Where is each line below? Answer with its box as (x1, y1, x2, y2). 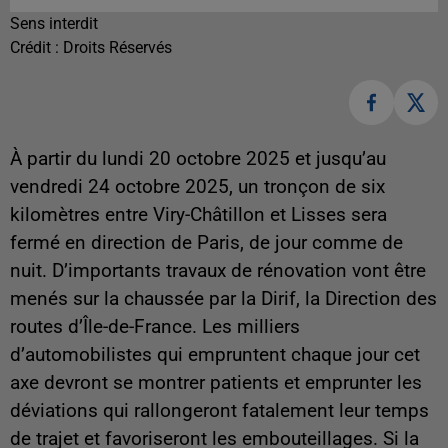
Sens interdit (10, 14, 98, 34)
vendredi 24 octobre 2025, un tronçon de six (10, 175, 385, 198)
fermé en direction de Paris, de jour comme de (10, 231, 403, 254)
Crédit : (10, 38, 63, 58)
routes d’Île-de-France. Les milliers (10, 315, 300, 338)
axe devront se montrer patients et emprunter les (10, 371, 422, 394)
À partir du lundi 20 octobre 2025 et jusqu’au (10, 147, 386, 170)
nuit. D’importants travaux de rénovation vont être (10, 259, 426, 282)
